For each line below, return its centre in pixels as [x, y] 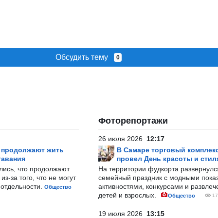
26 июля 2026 [122, 139]
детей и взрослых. [128, 195]
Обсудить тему [84, 57]
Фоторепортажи [133, 121]
